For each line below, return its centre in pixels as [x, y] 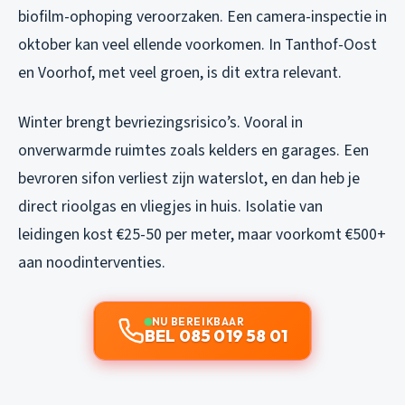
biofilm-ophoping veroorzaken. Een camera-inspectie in [202, 16]
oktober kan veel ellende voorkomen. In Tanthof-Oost [198, 44]
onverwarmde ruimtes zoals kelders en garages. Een [193, 150]
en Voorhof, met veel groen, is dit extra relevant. [180, 72]
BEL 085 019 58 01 [216, 335]
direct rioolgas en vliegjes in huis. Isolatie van [170, 206]
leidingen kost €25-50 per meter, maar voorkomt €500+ [202, 234]
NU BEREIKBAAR [198, 321]
